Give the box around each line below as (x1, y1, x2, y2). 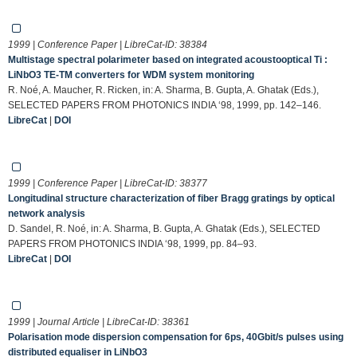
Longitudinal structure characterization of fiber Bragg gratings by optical (8, 192, 335, 204)
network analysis (8, 207, 85, 219)
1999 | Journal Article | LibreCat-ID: (8, 316, 162, 328)
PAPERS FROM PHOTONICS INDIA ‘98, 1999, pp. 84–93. (8, 237, 257, 249)
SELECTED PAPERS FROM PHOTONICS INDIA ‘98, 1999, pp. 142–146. (8, 99, 321, 111)
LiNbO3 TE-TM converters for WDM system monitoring (8, 69, 254, 80)
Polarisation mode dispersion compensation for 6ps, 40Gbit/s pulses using (8, 331, 343, 343)
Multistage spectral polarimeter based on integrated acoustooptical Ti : (8, 53, 328, 65)
